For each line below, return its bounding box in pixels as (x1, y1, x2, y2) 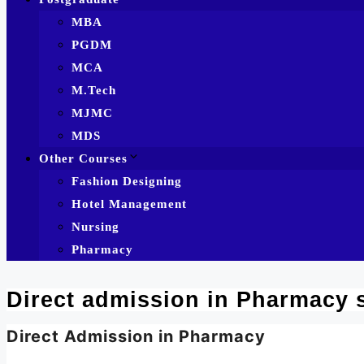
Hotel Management (71, 197, 187, 210)
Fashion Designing (71, 174, 182, 188)
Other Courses (39, 151, 128, 165)
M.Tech (71, 83, 116, 97)
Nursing (71, 219, 119, 233)
